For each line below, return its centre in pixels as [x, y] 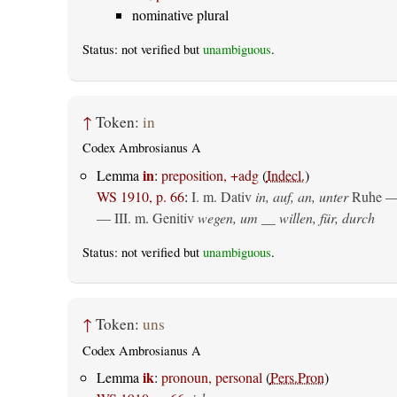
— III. [115, 217]
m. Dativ [227, 196]
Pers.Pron [297, 378]
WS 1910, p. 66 [140, 196]
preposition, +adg [210, 175]
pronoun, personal [211, 378]
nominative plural [180, 15]
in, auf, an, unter [301, 196]
